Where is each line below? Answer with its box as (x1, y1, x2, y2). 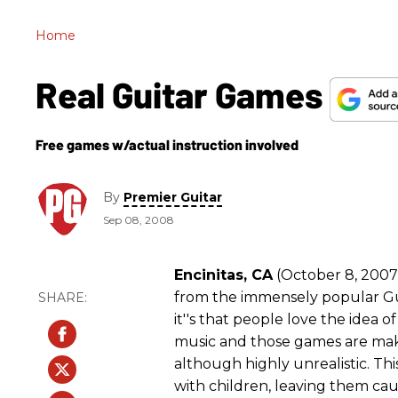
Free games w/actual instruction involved (36, 135, 298, 153)
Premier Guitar (123, 189, 222, 206)
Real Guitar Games (36, 73, 330, 115)
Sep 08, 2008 (103, 213, 174, 227)
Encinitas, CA (174, 266, 273, 283)
